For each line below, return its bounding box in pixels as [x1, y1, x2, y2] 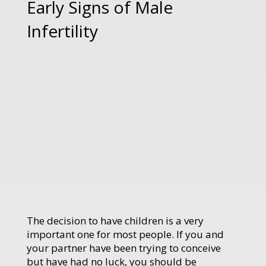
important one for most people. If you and [27, 227, 224, 241]
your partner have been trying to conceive [27, 240, 221, 255]
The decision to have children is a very [27, 213, 204, 227]
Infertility [27, 19, 98, 42]
